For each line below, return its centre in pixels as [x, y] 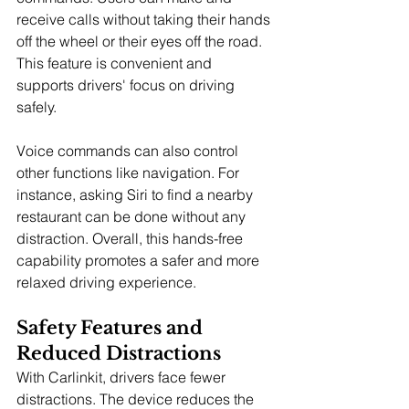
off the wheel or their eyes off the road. [141, 41]
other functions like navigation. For [130, 172]
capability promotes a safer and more [140, 260]
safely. [37, 106]
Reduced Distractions [119, 353]
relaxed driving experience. [106, 282]
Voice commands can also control [129, 150]
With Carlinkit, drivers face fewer [123, 377]
